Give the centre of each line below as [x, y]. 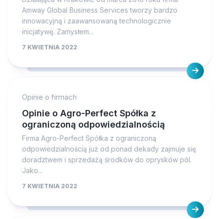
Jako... [32, 170]
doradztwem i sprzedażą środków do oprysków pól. [107, 159]
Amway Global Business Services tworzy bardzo [100, 10]
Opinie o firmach [49, 97]
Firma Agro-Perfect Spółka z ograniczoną [89, 138]
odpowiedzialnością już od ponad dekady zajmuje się [109, 149]
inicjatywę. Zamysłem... [58, 31]
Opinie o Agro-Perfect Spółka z [89, 113]
